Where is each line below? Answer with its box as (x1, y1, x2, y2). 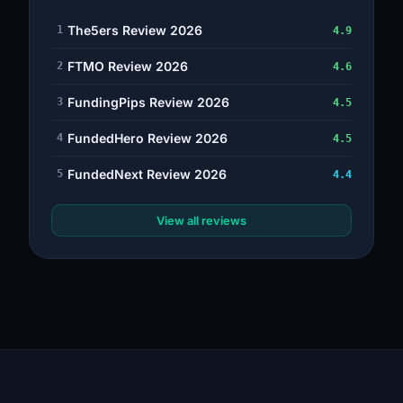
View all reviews (157, 213, 246, 228)
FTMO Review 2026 (67, 58, 188, 75)
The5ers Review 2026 (67, 22, 202, 39)
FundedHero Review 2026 (67, 130, 228, 147)
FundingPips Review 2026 (67, 94, 229, 111)
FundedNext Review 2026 (67, 166, 227, 183)
